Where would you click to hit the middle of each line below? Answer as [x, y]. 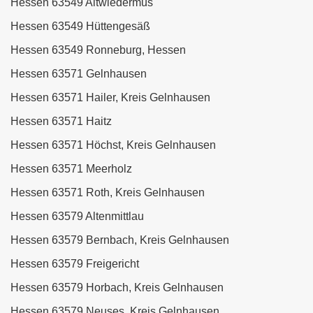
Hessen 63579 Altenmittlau [77, 217]
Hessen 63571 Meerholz [71, 169]
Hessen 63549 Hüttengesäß [80, 27]
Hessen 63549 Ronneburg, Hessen [98, 50]
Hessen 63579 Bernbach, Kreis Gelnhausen [120, 240]
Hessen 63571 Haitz [61, 122]
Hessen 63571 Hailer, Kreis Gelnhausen [110, 98]
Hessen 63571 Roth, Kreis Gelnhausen [108, 193]
